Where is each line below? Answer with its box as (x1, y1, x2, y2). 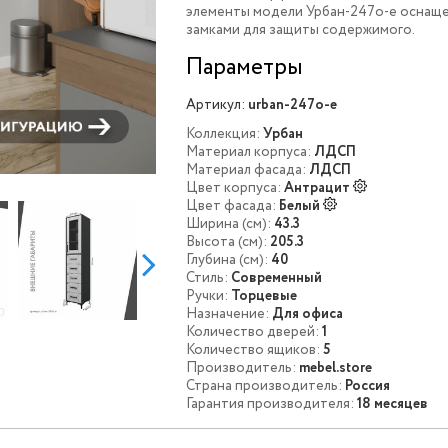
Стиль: (186, 268, 229, 288)
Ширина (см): (186, 214, 272, 234)
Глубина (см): (186, 250, 269, 270)
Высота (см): (186, 232, 268, 252)
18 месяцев (357, 394, 429, 414)
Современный (231, 268, 323, 288)
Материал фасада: (186, 160, 307, 180)
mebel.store (299, 358, 373, 378)
